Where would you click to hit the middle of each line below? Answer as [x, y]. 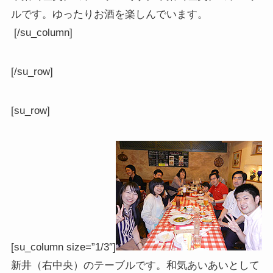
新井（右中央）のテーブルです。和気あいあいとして [135, 266]
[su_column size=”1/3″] [63, 247]
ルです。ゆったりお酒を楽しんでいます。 [109, 14]
